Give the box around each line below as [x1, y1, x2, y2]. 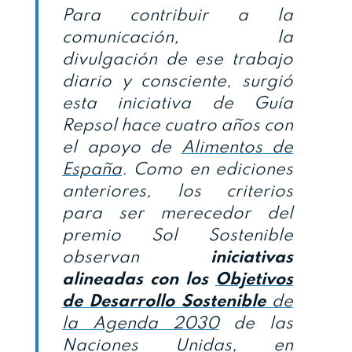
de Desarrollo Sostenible [62, 293, 266, 311]
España [62, 161, 122, 179]
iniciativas [211, 249, 293, 267]
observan [62, 249, 211, 267]
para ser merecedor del [62, 205, 293, 223]
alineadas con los [62, 271, 215, 289]
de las [218, 315, 293, 333]
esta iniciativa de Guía [62, 95, 293, 113]
